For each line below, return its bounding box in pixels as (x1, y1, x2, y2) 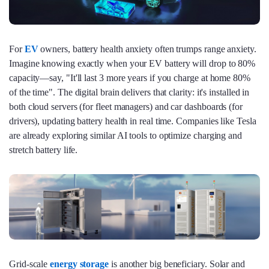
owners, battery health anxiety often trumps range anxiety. (38, 44, 256, 55)
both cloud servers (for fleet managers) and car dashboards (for (9, 101, 243, 112)
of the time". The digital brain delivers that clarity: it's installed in (9, 87, 250, 98)
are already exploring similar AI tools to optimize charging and (9, 130, 242, 141)
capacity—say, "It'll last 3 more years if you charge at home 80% (9, 73, 250, 83)
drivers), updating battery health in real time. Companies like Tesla (9, 116, 256, 127)
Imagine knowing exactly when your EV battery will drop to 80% (9, 58, 256, 69)
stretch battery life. (9, 145, 78, 156)
